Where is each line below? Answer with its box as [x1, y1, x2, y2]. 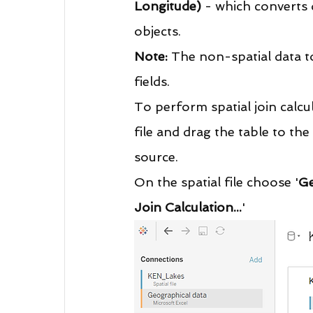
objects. [134, 24, 184, 39]
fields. [134, 74, 170, 89]
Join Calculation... [134, 200, 242, 215]
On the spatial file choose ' [134, 175, 298, 190]
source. [134, 150, 178, 165]
